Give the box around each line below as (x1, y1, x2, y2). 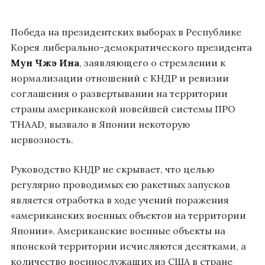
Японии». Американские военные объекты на (11, 225, 225, 237)
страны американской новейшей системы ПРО (11, 103, 235, 115)
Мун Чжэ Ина (11, 57, 79, 69)
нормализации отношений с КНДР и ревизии (11, 72, 229, 85)
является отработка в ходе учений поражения (11, 194, 229, 206)
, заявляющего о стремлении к (79, 57, 225, 69)
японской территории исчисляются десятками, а (11, 240, 246, 253)
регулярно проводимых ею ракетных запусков (11, 179, 230, 191)
